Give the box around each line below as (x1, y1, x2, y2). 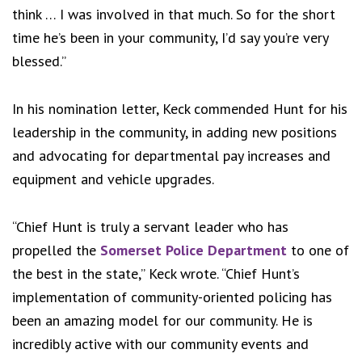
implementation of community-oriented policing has (12, 288, 332, 307)
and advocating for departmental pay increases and (12, 146, 330, 166)
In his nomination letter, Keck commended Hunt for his (12, 99, 347, 119)
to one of (287, 241, 349, 260)
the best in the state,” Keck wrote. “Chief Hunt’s (12, 264, 300, 284)
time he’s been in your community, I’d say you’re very (12, 28, 328, 48)
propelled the (12, 241, 100, 260)
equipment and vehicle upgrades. (12, 170, 214, 189)
